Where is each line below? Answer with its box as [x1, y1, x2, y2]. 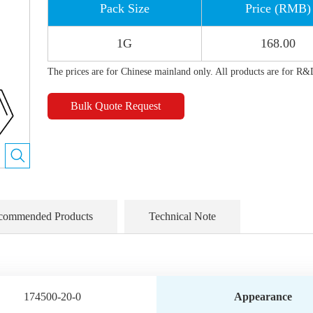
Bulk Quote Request [71, 100, 161, 112]
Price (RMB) [245, 1, 312, 15]
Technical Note [148, 210, 216, 222]
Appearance [233, 291, 292, 303]
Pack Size [99, 1, 150, 15]
